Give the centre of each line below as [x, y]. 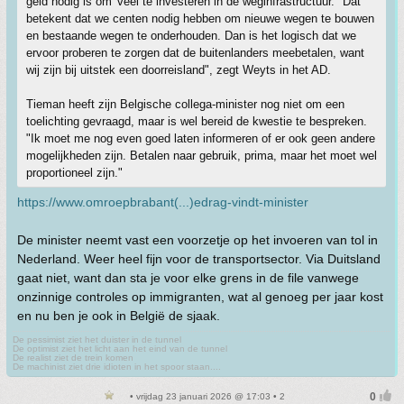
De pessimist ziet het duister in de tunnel [97, 340]
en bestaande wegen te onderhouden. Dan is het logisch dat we [191, 36]
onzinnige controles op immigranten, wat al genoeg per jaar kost [200, 297]
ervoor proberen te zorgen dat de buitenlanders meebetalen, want [195, 53]
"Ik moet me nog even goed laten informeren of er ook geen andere [201, 138]
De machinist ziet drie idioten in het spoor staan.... [117, 367]
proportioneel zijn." [74, 173]
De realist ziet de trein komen [73, 358]
